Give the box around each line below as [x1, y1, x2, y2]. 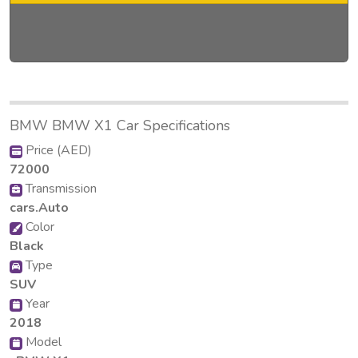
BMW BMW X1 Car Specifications [10, 115, 230, 135]
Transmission [22, 179, 97, 197]
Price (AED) [22, 141, 92, 159]
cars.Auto [10, 198, 69, 217]
